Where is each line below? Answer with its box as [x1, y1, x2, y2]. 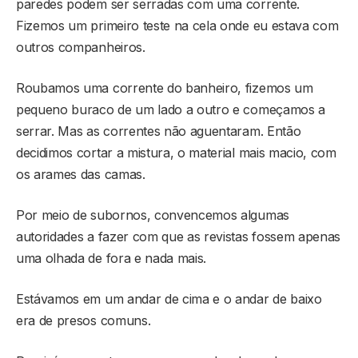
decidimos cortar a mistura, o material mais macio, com [16, 145, 336, 161]
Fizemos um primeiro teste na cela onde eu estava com [16, 18, 339, 34]
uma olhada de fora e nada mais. [16, 250, 207, 267]
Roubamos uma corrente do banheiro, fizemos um [16, 80, 313, 97]
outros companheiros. [16, 39, 145, 56]
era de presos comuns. [16, 312, 151, 329]
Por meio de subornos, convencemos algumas [16, 207, 289, 224]
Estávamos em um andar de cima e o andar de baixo [16, 291, 322, 308]
